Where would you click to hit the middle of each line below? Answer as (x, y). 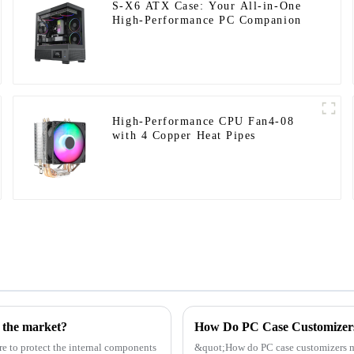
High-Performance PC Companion (207, 20)
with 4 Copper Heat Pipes (184, 135)
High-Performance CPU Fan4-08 (203, 121)
